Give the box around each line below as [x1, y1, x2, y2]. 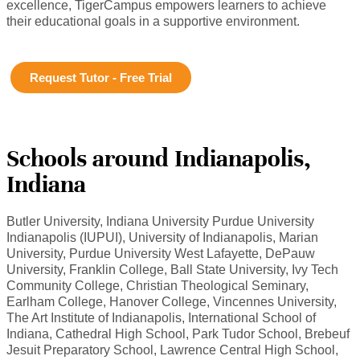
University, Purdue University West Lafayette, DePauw [6, 246, 315, 260]
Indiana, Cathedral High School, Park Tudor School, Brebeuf [6, 326, 350, 341]
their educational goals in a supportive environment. [6, 14, 300, 29]
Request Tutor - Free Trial [30, 70, 172, 84]
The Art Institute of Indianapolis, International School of [6, 310, 316, 325]
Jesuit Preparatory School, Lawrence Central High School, [6, 342, 338, 357]
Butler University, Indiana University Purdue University [6, 214, 314, 228]
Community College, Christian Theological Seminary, [6, 278, 309, 292]
